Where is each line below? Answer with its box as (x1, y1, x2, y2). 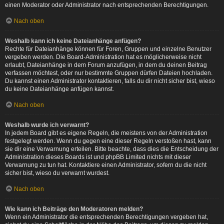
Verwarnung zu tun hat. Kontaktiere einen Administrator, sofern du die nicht (5, 161, 206, 168)
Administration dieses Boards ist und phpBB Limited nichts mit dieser (5, 153, 191, 160)
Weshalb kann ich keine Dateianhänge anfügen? (5, 37, 141, 44)
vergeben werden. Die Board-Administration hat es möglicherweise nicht (5, 53, 201, 60)
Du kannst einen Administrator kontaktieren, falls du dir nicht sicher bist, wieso (5, 77, 215, 84)
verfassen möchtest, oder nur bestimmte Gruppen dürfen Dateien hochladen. (5, 69, 212, 76)
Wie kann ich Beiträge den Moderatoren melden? (5, 205, 143, 212)
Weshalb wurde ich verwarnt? (5, 121, 89, 128)
